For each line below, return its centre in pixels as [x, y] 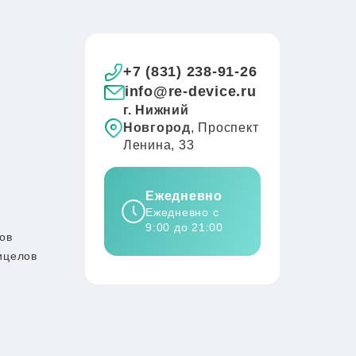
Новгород [157, 128]
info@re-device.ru [190, 91]
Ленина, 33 [159, 145]
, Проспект [224, 128]
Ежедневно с [182, 212]
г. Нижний [156, 110]
